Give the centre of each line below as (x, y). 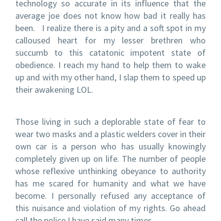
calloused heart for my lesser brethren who (110, 40)
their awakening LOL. (54, 89)
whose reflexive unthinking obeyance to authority (110, 171)
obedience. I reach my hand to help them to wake (110, 65)
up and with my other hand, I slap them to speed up (110, 77)
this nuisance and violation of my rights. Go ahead (110, 208)
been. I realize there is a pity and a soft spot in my (110, 28)
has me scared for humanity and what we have (110, 183)
